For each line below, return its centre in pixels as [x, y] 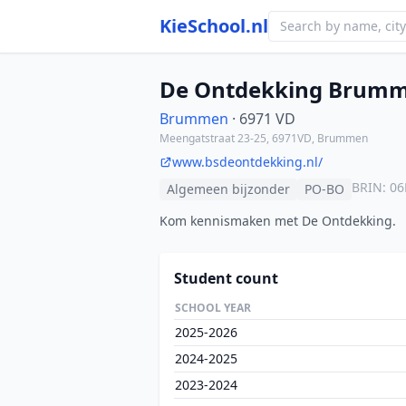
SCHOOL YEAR [213, 308]
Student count [226, 278]
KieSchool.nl [214, 26]
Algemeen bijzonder [228, 189]
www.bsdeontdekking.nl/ [247, 162]
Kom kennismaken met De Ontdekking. [278, 221]
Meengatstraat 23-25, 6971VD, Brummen [264, 138]
